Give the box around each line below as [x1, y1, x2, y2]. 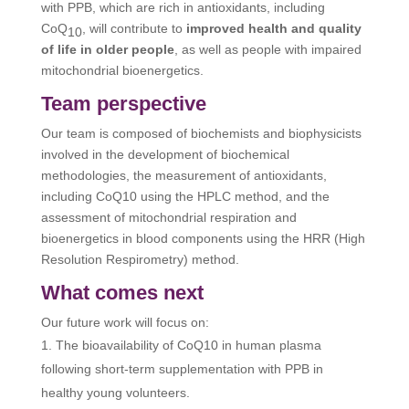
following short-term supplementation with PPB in [40, 362, 323, 377]
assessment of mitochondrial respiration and [40, 210, 297, 225]
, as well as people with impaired [173, 42, 362, 58]
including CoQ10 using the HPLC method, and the [40, 189, 330, 204]
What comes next [40, 281, 204, 305]
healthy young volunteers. [40, 385, 190, 401]
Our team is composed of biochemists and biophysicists [40, 126, 362, 142]
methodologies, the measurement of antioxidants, [40, 168, 327, 184]
